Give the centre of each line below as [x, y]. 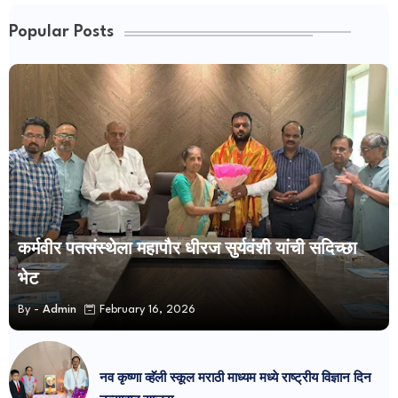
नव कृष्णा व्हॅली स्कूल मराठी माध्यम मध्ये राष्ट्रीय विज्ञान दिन [235, 378]
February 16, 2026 [147, 310]
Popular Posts [61, 32]
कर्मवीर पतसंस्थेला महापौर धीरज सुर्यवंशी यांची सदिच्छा [187, 249]
